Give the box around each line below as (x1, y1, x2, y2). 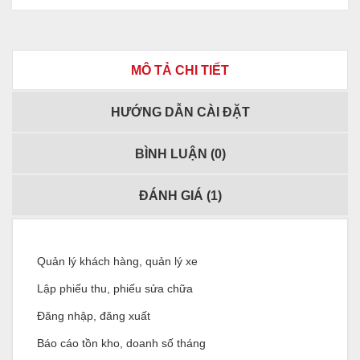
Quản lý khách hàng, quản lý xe (37, 255, 198, 268)
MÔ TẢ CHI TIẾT (131, 63, 229, 78)
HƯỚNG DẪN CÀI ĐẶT (110, 105, 250, 120)
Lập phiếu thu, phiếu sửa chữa (37, 282, 193, 296)
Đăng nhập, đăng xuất (37, 309, 150, 323)
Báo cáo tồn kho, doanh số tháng (37, 337, 206, 350)
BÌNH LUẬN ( (134, 147, 215, 162)
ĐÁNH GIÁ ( (138, 189, 211, 203)
